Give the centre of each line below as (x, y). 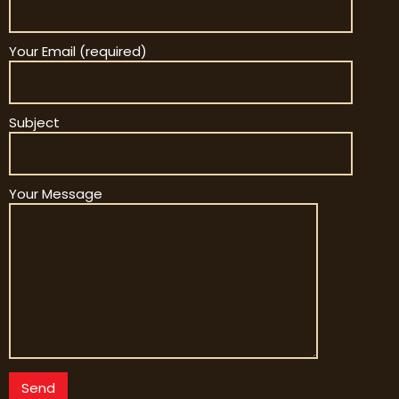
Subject (34, 123)
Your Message (56, 194)
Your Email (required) (78, 52)
